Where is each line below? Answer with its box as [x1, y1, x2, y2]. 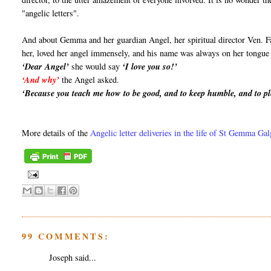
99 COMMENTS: [22, 229, 109, 243]
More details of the [22, 127, 91, 139]
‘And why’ [22, 74, 60, 87]
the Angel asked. [59, 74, 120, 86]
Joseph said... [49, 252, 97, 264]
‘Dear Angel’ [22, 60, 72, 73]
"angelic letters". [22, 7, 80, 19]
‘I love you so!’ [122, 60, 178, 73]
